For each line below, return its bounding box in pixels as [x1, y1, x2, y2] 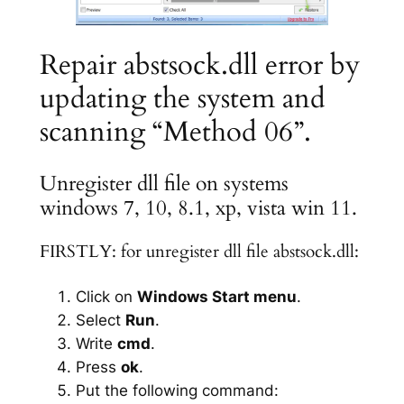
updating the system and [39, 78, 326, 117]
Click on [75, 287, 137, 306]
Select [75, 310, 125, 329]
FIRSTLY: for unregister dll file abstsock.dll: [39, 241, 359, 264]
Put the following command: [75, 381, 279, 399]
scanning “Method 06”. [39, 112, 311, 151]
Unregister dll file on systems [39, 170, 289, 198]
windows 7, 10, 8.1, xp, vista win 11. [39, 194, 357, 223]
